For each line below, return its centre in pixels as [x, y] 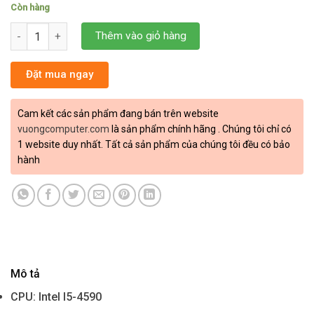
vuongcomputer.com [63, 129]
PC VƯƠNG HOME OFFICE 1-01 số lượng [103, 30]
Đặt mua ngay [60, 75]
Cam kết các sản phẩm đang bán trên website [118, 114]
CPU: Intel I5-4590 [56, 297]
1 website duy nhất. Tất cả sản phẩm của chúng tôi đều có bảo [154, 145]
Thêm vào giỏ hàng [141, 36]
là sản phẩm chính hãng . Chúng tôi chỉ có [200, 129]
